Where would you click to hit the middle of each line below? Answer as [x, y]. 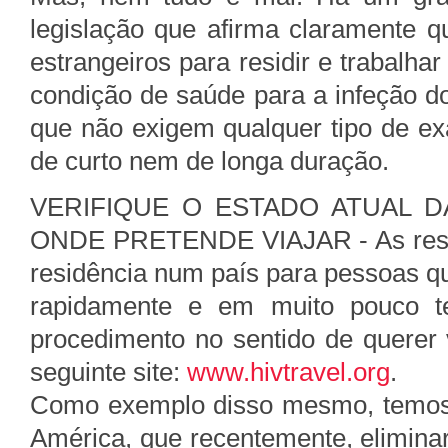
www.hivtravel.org [288, 372]
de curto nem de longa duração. [209, 161]
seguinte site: [108, 372]
